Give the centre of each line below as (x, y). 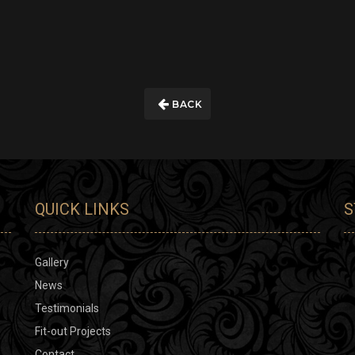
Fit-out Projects (73, 331)
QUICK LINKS (82, 209)
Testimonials (67, 308)
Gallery (52, 262)
